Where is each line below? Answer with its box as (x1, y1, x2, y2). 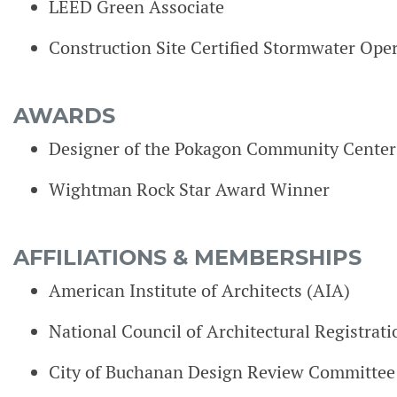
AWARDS (13, 103, 115, 128)
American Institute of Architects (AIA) (49, 279, 350, 302)
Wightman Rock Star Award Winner (49, 178, 330, 201)
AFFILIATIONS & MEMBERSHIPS (13, 245, 362, 270)
